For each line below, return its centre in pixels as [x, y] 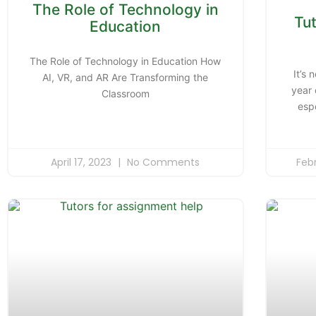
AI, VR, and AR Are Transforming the [126, 77]
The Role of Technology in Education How [126, 61]
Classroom [125, 93]
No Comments [162, 162]
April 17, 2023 [83, 162]
